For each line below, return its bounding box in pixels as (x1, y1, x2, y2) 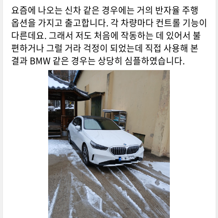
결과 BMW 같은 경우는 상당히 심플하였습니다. (11, 54, 185, 68)
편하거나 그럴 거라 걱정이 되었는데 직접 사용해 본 (11, 41, 199, 55)
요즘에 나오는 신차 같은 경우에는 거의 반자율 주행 (11, 3, 199, 17)
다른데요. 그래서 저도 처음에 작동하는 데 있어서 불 (11, 29, 201, 42)
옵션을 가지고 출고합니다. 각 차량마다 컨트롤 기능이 (11, 16, 207, 30)
